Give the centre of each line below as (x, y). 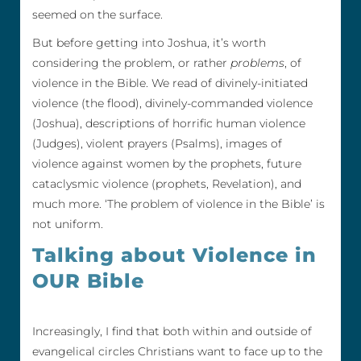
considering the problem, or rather (131, 63)
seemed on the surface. (98, 15)
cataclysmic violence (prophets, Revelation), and (167, 184)
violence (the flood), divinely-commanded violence (172, 104)
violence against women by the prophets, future (167, 164)
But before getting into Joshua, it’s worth (149, 43)
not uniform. (68, 224)
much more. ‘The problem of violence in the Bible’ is (178, 204)
